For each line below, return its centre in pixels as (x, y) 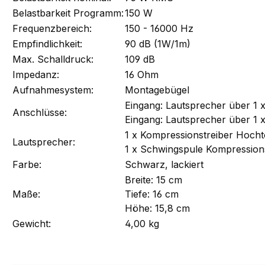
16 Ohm (142, 74)
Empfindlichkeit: (47, 43)
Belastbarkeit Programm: (68, 13)
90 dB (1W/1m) (158, 43)
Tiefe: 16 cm (152, 194)
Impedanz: (36, 74)
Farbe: (27, 164)
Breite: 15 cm (153, 180)
